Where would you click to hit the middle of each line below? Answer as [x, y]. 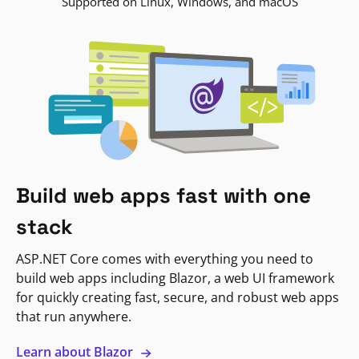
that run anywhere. [74, 317]
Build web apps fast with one [163, 196]
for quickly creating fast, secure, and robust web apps [177, 298]
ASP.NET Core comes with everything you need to [165, 259]
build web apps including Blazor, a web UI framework [175, 278]
